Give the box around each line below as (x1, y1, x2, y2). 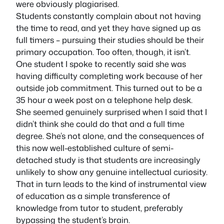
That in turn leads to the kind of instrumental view (16, 177, 206, 189)
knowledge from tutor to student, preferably (16, 201, 183, 213)
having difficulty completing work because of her (16, 69, 202, 81)
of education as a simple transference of (16, 189, 170, 201)
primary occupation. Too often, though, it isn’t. (16, 45, 190, 57)
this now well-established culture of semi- (16, 141, 173, 153)
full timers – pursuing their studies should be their (16, 33, 204, 45)
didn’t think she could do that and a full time (16, 117, 184, 129)
